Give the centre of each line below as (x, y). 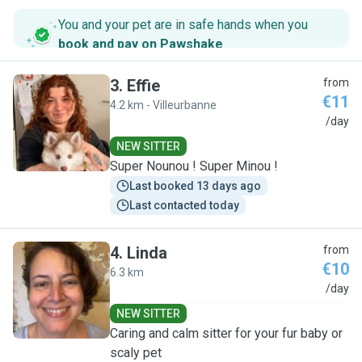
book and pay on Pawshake (141, 44)
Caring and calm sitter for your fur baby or (226, 333)
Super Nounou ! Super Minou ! (194, 166)
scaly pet (136, 353)
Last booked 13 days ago (195, 186)
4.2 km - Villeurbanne (163, 105)
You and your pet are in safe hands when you (183, 25)
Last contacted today (184, 205)
